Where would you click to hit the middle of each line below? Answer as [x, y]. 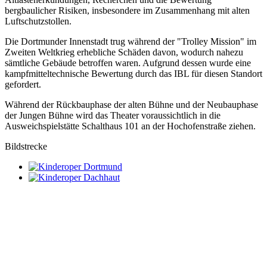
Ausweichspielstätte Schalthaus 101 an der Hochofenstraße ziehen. [130, 126]
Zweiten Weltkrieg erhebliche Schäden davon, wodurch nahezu [124, 52]
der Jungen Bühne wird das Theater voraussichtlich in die [113, 115]
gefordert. [23, 84]
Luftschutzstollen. [38, 21]
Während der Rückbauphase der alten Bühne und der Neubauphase [131, 104]
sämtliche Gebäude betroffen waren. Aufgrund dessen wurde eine [128, 63]
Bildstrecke [26, 146]
